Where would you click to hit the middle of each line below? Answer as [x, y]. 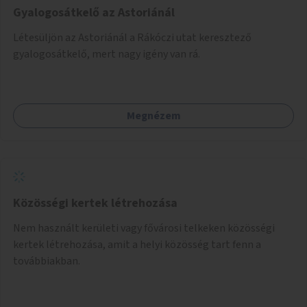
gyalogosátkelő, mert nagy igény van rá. [107, 54]
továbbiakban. [47, 261]
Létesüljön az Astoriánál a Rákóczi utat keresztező [132, 37]
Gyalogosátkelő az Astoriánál [94, 12]
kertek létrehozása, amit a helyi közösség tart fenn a [137, 244]
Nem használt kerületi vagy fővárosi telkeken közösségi [144, 228]
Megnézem [153, 115]
